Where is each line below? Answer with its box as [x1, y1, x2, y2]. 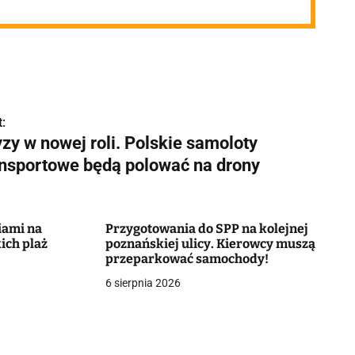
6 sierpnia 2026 [105, 277, 181, 289]
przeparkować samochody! [105, 251, 269, 266]
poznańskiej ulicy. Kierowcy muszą [105, 236, 315, 251]
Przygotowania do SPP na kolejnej [105, 221, 308, 236]
